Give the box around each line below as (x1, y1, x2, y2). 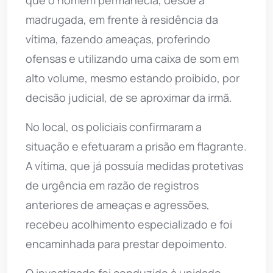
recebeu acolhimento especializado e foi (26, 217, 232, 232)
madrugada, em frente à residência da (26, 12, 218, 27)
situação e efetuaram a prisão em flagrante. (26, 139, 247, 154)
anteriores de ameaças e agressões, (26, 197, 210, 213)
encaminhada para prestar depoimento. (26, 236, 227, 252)
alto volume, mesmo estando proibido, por (26, 71, 239, 86)
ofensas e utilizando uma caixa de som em (26, 51, 239, 66)
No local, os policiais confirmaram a (26, 119, 202, 135)
